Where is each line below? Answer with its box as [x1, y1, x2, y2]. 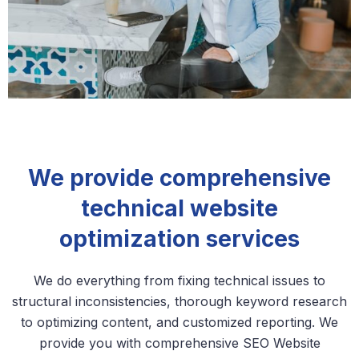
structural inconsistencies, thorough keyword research [12, 293, 347, 310]
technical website [81, 195, 278, 223]
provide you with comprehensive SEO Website [38, 335, 321, 352]
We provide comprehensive [28, 164, 331, 192]
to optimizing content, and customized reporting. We [21, 314, 338, 331]
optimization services [59, 225, 300, 253]
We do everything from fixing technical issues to [34, 272, 325, 289]
